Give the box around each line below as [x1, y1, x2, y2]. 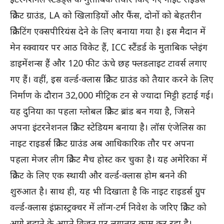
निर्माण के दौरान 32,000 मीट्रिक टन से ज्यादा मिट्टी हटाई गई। [10, 89, 213, 101]
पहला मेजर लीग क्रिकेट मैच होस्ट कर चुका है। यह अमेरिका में [10, 153, 207, 165]
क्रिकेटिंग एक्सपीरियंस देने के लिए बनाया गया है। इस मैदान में [10, 25, 205, 37]
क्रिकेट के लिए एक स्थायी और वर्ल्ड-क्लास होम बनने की [10, 169, 187, 181]
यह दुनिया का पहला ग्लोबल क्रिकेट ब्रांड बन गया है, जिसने [10, 105, 195, 117]
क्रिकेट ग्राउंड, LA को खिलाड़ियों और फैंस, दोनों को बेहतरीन [10, 9, 201, 21]
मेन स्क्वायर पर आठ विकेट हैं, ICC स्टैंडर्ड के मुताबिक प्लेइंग [10, 41, 207, 53]
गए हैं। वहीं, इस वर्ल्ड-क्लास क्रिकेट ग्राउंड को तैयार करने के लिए [10, 73, 213, 85]
